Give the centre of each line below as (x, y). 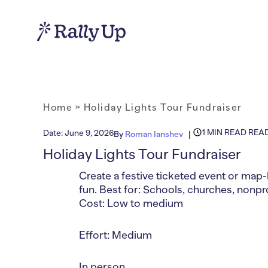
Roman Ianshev (154, 134)
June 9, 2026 (89, 133)
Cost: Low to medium (131, 203)
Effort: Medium (115, 235)
